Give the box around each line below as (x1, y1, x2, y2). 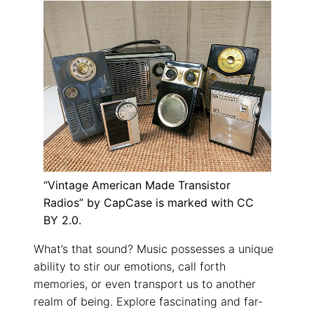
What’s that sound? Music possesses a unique (34, 242, 273, 257)
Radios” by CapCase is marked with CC (43, 196, 254, 210)
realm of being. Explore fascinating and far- (34, 294, 263, 309)
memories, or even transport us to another (34, 277, 256, 292)
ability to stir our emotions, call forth (34, 259, 226, 274)
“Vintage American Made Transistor (43, 178, 231, 193)
